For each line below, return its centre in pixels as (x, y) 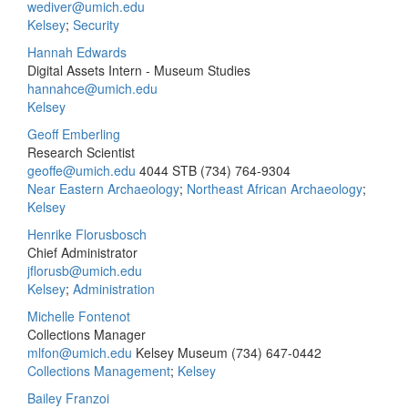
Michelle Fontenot (79, 316)
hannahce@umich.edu (92, 88)
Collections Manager (87, 334)
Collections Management (99, 371)
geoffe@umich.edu (82, 170)
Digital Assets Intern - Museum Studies (139, 70)
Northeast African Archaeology (275, 189)
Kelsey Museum (182, 352)
